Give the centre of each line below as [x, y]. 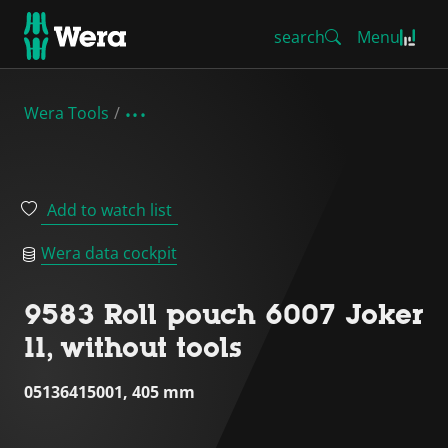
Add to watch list [109, 210]
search [299, 37]
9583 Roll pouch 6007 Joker [224, 314]
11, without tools [133, 347]
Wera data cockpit [109, 253]
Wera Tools [66, 113]
